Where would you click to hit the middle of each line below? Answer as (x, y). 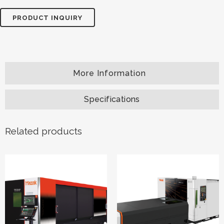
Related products (43, 131)
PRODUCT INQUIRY (47, 18)
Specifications (112, 99)
